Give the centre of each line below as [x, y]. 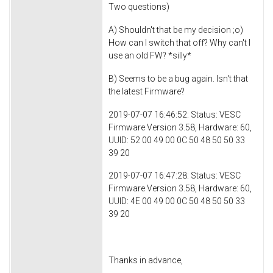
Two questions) [140, 7]
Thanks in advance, [146, 260]
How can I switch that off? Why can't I [179, 42]
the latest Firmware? [147, 91]
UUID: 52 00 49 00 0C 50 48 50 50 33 [177, 140]
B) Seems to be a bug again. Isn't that [178, 78]
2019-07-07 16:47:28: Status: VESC [175, 176]
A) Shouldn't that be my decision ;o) [177, 30]
